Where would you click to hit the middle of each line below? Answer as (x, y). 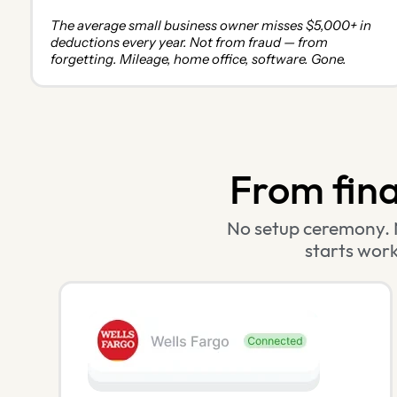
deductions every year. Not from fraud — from (189, 43)
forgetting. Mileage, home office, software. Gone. (198, 59)
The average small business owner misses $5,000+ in (210, 26)
